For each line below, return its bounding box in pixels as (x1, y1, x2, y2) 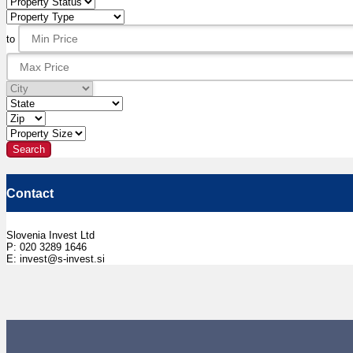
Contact (6, 187, 54, 201)
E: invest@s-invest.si (6, 252, 105, 265)
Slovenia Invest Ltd (6, 229, 95, 241)
